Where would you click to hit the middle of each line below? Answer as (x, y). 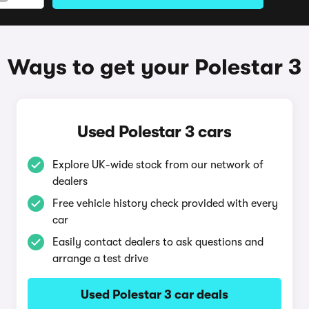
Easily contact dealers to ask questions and (158, 242)
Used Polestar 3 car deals (154, 295)
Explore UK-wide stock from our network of (158, 165)
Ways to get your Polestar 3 (154, 67)
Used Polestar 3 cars (154, 132)
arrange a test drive (100, 259)
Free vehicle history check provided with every (165, 203)
